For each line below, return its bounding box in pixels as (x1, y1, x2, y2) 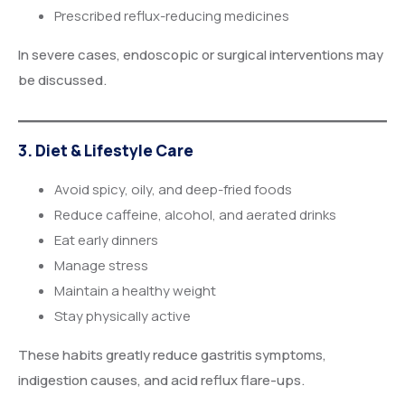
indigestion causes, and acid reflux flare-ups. (18, 371, 305, 391)
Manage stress (54, 256, 148, 276)
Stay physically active (54, 306, 191, 326)
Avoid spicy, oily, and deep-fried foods (54, 180, 292, 200)
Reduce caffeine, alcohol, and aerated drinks (54, 205, 336, 225)
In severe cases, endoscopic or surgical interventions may (18, 44, 383, 64)
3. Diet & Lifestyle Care (18, 140, 193, 162)
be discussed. (18, 70, 107, 89)
